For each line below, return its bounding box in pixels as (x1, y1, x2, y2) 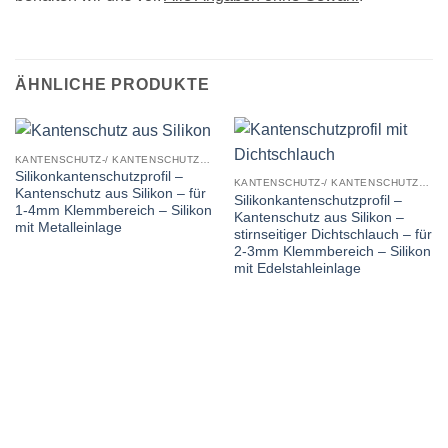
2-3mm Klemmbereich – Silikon (233, 244, 431, 260)
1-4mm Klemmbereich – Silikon (14, 203, 212, 219)
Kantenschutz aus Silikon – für (14, 186, 206, 202)
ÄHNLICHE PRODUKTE (15, 75, 210, 93)
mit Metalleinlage (14, 220, 122, 236)
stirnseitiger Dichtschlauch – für (233, 227, 432, 243)
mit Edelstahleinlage (233, 261, 361, 277)
